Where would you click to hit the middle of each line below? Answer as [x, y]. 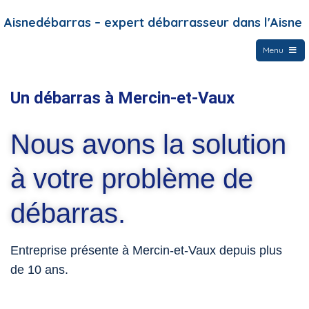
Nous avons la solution [148, 144]
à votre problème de [132, 179]
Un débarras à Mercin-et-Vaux [122, 98]
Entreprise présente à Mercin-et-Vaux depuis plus [146, 250]
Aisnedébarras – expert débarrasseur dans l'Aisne [153, 22]
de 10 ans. [39, 270]
